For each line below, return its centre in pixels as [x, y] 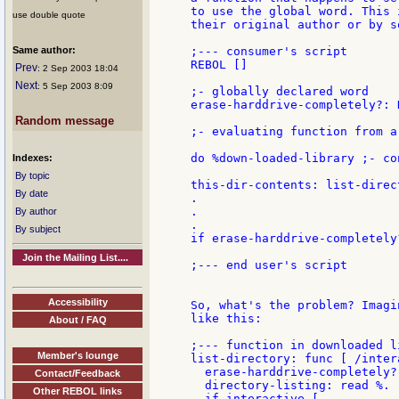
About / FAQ [77, 319]
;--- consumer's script [269, 52]
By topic [33, 175]
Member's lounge [77, 355]
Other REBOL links [77, 391]
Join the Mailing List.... [76, 257]
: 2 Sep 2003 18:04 [78, 68]
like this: [226, 319]
